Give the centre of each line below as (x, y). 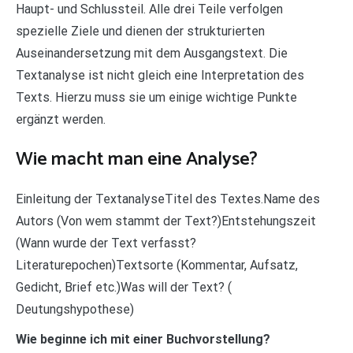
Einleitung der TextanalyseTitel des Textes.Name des (168, 199)
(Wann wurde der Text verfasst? (106, 243)
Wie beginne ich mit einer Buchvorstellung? (143, 339)
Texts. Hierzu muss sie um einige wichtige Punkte (156, 97)
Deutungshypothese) (75, 309)
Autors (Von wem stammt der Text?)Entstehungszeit (166, 221)
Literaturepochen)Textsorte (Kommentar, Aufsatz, (157, 265)
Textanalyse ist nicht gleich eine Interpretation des (160, 75)
